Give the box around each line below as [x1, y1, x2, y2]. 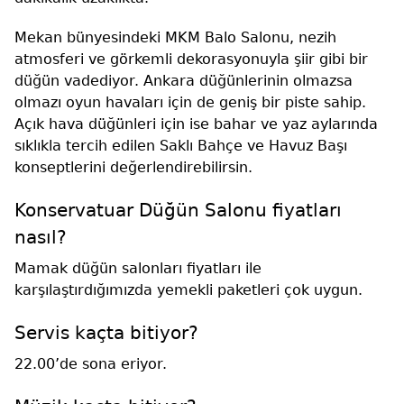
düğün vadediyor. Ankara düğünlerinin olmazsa [14, 71, 353, 89]
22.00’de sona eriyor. [14, 354, 167, 372]
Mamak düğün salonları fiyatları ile [14, 259, 262, 277]
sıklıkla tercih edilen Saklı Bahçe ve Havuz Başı [14, 136, 347, 154]
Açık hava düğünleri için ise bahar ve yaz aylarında [14, 115, 378, 133]
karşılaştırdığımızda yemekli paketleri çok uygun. [14, 280, 363, 298]
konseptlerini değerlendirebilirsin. [14, 158, 252, 176]
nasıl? [14, 225, 67, 248]
